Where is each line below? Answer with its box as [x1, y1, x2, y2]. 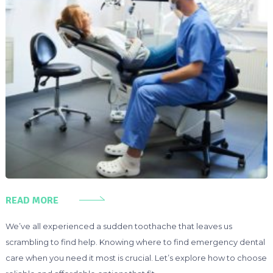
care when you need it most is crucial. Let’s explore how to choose [5, 252, 267, 263]
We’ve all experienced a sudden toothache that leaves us [5, 221, 232, 231]
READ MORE [5, 194, 58, 207]
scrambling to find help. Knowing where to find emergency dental [5, 236, 265, 247]
